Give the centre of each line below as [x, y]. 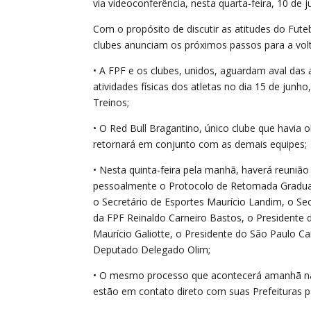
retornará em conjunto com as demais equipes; [200, 144]
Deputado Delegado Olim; [152, 249]
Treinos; [111, 102]
